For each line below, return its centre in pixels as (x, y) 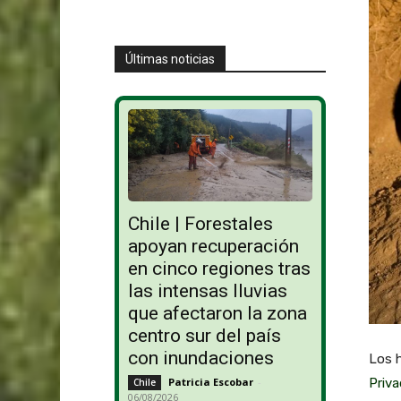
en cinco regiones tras (219, 269)
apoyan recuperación (213, 247)
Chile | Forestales (200, 224)
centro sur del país (204, 336)
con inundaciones (200, 358)
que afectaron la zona (217, 314)
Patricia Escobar (210, 382)
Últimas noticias (170, 59)
